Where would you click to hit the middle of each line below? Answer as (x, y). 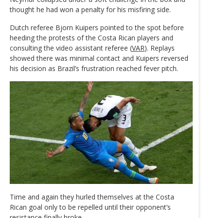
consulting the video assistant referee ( (71, 48)
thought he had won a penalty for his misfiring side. (90, 9)
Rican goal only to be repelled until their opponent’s (90, 207)
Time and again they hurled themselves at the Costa (92, 197)
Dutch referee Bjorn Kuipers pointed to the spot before (97, 27)
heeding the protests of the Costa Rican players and (91, 37)
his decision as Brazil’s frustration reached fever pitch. (94, 68)
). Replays (160, 48)
